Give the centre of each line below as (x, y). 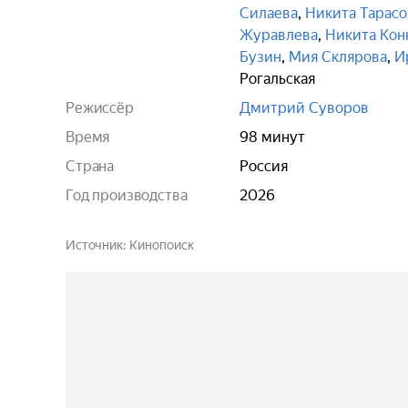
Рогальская (277, 79)
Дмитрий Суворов (304, 108)
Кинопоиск (161, 245)
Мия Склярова (338, 57)
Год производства (127, 195)
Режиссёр (100, 108)
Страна (90, 166)
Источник (94, 245)
